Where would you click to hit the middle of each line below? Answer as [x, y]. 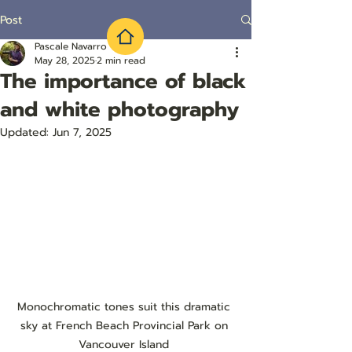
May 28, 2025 [65, 60]
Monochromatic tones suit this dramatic [126, 306]
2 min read [121, 60]
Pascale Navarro [71, 46]
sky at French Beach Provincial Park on [126, 325]
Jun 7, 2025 [82, 132]
